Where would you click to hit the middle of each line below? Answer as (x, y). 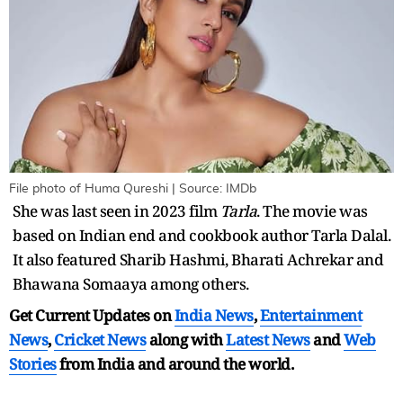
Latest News (268, 340)
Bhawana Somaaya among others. (131, 284)
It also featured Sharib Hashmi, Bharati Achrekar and (198, 260)
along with (186, 340)
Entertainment (310, 316)
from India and (112, 364)
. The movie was (312, 211)
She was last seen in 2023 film (116, 211)
